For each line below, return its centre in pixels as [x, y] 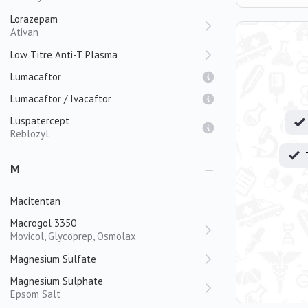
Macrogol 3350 [43, 223]
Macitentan [35, 201]
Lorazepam [34, 19]
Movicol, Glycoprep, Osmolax [73, 236]
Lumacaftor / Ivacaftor [61, 99]
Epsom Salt [35, 294]
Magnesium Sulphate [57, 281]
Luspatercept [40, 121]
